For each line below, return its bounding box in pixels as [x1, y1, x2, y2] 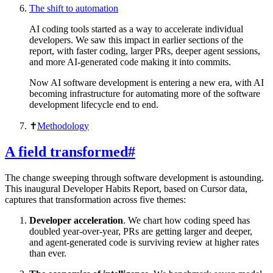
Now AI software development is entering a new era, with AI [29, 77, 264, 88]
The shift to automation [29, 3, 118, 14]
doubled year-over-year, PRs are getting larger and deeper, [29, 225, 252, 236]
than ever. [29, 247, 66, 258]
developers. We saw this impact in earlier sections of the [29, 35, 243, 46]
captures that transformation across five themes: [5, 194, 186, 205]
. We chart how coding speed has [123, 214, 250, 225]
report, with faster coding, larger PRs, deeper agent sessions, [29, 46, 260, 57]
